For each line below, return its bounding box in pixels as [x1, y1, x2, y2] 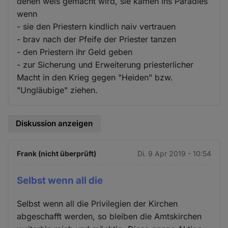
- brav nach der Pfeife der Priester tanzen [17, 34, 177, 45]
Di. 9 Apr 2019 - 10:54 [137, 149, 211, 158]
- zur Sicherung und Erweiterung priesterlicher [17, 60, 194, 70]
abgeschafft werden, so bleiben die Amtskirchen [17, 211, 202, 221]
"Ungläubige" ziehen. [17, 85, 98, 96]
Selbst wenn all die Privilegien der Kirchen [17, 198, 178, 209]
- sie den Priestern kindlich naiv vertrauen [17, 21, 176, 32]
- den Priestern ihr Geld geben [17, 47, 133, 58]
